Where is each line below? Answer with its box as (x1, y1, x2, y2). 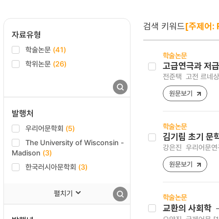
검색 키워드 (143, 20, 185, 32)
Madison (12, 148, 43, 157)
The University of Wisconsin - (25, 137, 124, 147)
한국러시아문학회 (25, 162, 78, 172)
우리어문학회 (25, 123, 66, 133)
